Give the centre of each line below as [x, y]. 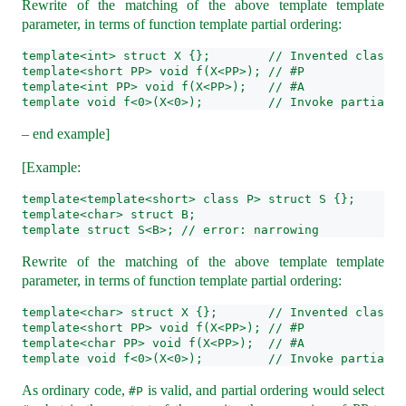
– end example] [66, 133]
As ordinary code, [76, 390]
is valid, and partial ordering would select [264, 390]
